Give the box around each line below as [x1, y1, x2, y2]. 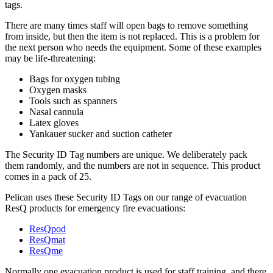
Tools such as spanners [29, 95, 117, 106]
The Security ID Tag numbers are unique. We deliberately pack [5, 149, 247, 160]
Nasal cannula [29, 106, 83, 117]
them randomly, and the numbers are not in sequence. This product [5, 160, 260, 171]
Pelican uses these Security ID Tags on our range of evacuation [5, 191, 247, 202]
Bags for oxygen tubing [29, 73, 120, 84]
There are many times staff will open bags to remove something [5, 19, 248, 30]
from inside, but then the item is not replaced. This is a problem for [5, 30, 260, 41]
